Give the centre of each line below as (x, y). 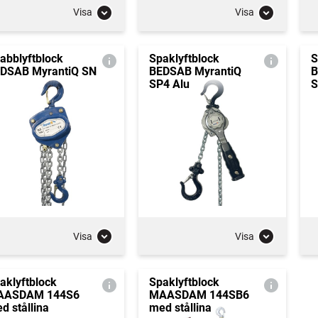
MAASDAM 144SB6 (199, 295)
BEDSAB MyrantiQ (195, 71)
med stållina (180, 308)
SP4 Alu (169, 84)
